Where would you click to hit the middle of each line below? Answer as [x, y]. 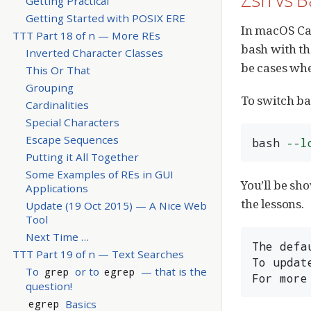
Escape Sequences [72, 140]
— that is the [173, 272]
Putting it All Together [82, 157]
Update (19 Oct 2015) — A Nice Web [116, 206]
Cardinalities [57, 104]
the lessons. [272, 203]
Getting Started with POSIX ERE [105, 18]
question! [49, 286]
